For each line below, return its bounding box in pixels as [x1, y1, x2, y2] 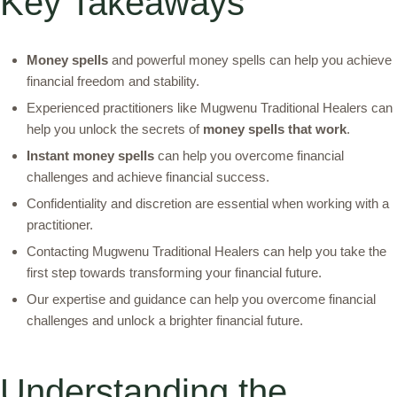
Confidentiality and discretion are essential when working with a [27, 196, 389, 212]
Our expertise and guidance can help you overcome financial [27, 292, 376, 307]
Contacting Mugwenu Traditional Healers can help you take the [27, 244, 386, 260]
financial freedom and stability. [27, 74, 199, 90]
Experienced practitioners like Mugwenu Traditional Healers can [27, 100, 393, 116]
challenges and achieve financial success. [27, 169, 269, 185]
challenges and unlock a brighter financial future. [27, 313, 303, 329]
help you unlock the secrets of [27, 121, 203, 137]
